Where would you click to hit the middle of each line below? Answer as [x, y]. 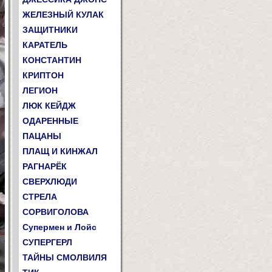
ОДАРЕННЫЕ [50, 121]
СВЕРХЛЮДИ [50, 182]
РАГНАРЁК [45, 166]
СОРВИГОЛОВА [56, 212]
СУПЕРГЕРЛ [47, 242]
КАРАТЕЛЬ [45, 45]
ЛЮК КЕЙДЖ [49, 106]
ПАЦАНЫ [42, 136]
